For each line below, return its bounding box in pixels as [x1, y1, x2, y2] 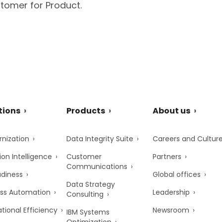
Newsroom [152, 205, 189, 215]
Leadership [152, 187, 190, 197]
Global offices [152, 169, 201, 179]
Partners [152, 152, 181, 162]
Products [66, 105, 105, 116]
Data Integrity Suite [66, 134, 133, 144]
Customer [66, 152, 102, 162]
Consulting [66, 189, 104, 199]
